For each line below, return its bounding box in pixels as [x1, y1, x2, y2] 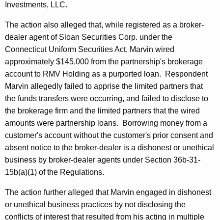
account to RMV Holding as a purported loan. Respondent [5, 70, 208, 79]
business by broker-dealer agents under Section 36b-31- [5, 156, 200, 165]
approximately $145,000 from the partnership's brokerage [5, 57, 203, 66]
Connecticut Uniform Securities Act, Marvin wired [5, 45, 174, 54]
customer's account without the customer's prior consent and [5, 131, 213, 140]
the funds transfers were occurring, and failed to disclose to [5, 94, 208, 103]
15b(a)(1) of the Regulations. [5, 168, 104, 177]
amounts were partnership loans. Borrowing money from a [5, 119, 207, 128]
